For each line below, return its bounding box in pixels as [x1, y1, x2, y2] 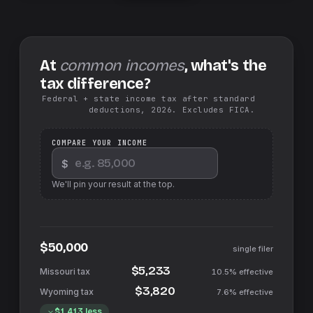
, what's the [184, 57, 267, 75]
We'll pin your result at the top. [52, 179, 175, 189]
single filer [233, 244, 273, 254]
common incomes [59, 57, 184, 75]
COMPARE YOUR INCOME [52, 138, 147, 147]
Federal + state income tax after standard [41, 94, 255, 103]
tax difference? [40, 75, 151, 93]
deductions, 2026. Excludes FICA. [88, 105, 255, 115]
